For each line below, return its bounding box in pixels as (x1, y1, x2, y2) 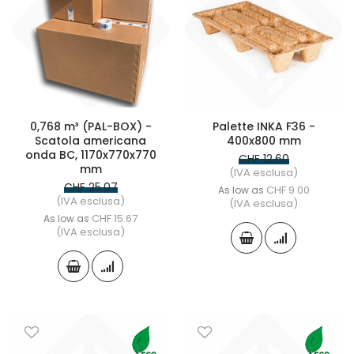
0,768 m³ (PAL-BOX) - (29, 119, 152, 134)
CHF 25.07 (63, 179, 118, 195)
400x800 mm (226, 133, 301, 149)
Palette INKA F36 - (212, 119, 315, 134)
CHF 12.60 (238, 151, 289, 167)
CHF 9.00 (265, 183, 310, 198)
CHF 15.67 (92, 211, 137, 226)
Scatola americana (35, 133, 146, 149)
